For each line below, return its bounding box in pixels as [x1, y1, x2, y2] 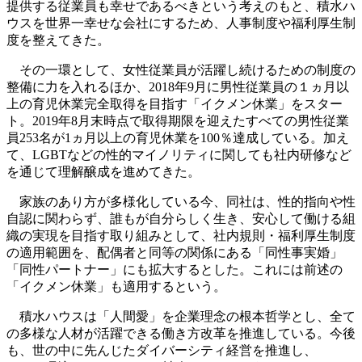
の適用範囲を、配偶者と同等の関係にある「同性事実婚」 [6, 246, 343, 260]
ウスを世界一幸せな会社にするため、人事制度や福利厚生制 [6, 16, 356, 31]
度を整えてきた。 [6, 33, 110, 48]
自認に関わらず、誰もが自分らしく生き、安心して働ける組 [6, 212, 356, 226]
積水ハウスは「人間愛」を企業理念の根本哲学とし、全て [6, 309, 356, 324]
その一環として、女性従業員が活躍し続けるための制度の [6, 63, 356, 78]
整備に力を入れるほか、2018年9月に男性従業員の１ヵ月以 [6, 80, 349, 95]
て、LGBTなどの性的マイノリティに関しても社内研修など [6, 148, 351, 162]
